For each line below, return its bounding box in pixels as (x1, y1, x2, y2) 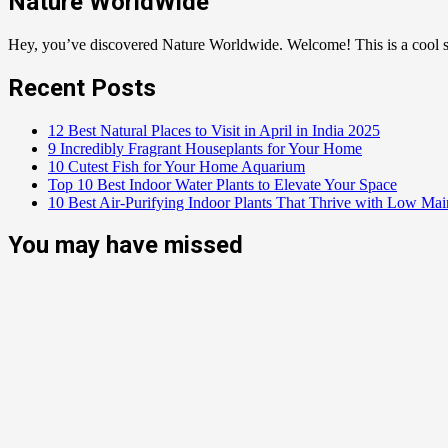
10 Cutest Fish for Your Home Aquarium (48, 157, 305, 175)
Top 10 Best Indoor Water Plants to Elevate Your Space (48, 175, 397, 193)
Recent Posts (8, 73, 156, 102)
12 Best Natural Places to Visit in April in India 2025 (48, 121, 380, 139)
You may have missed (8, 231, 243, 260)
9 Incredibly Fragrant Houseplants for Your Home (48, 139, 362, 157)
